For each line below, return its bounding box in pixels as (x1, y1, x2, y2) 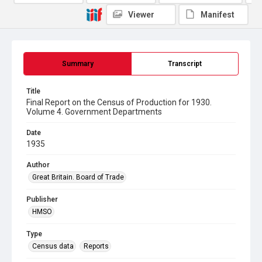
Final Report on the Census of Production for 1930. (26, 98, 212, 107)
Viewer (128, 10, 154, 19)
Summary (61, 60, 94, 68)
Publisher (26, 195, 58, 204)
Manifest (201, 10, 235, 19)
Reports (84, 242, 109, 250)
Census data (32, 242, 74, 250)
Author (26, 161, 50, 169)
